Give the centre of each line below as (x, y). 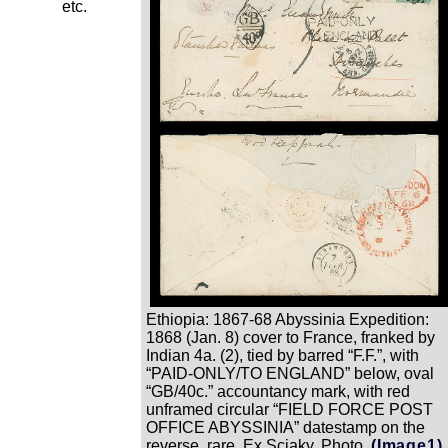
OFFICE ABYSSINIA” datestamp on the (285, 427)
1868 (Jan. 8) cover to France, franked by (290, 337)
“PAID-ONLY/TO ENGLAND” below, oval (290, 373)
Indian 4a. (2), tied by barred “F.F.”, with (282, 355)
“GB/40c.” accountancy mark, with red (278, 391)
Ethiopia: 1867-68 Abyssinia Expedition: (287, 319)
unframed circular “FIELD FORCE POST (289, 409)
